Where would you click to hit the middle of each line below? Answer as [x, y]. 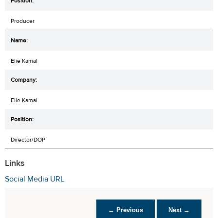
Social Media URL [35, 179]
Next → [179, 210]
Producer [23, 21]
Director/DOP [28, 139]
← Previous [126, 210]
